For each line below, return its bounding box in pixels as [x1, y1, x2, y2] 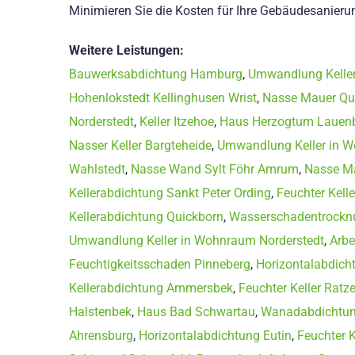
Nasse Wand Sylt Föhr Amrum [131, 161, 299, 177]
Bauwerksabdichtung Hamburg [69, 66, 242, 82]
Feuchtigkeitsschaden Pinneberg [69, 256, 250, 272]
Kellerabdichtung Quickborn [69, 208, 223, 224]
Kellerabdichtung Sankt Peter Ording [69, 185, 271, 200]
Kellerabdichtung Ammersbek [69, 280, 233, 296]
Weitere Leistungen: [69, 42, 184, 58]
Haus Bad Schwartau [137, 303, 255, 319]
